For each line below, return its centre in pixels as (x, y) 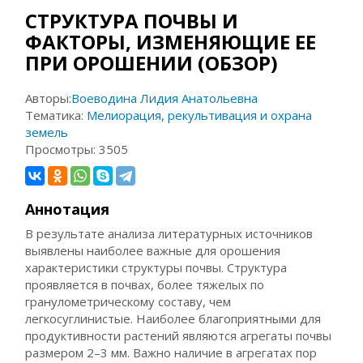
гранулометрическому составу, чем (128, 301)
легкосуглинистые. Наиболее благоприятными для (173, 318)
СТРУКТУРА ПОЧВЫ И (132, 21)
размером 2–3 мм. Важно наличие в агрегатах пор (171, 352)
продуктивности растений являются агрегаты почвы (179, 335)
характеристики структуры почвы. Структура (156, 267)
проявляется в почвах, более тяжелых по (145, 284)
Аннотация (68, 209)
